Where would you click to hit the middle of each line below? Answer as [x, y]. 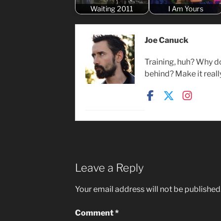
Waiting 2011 [112, 9]
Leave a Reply [109, 168]
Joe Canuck [166, 40]
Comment [95, 213]
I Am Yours [186, 9]
